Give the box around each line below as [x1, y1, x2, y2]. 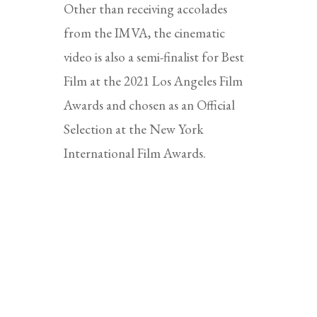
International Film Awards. [63, 144, 206, 162]
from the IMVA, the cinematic [63, 23, 225, 42]
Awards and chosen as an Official [63, 96, 235, 114]
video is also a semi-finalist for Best [63, 47, 244, 66]
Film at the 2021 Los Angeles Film [63, 71, 243, 90]
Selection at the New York [63, 120, 204, 138]
